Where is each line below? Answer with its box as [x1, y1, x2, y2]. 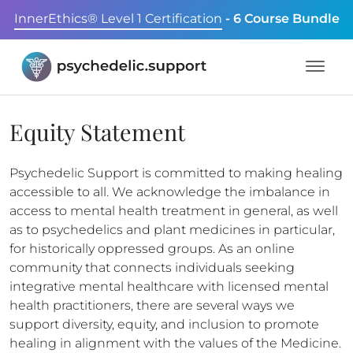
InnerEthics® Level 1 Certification [13, 11, 222, 26]
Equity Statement [9, 117, 185, 147]
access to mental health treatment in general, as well [9, 203, 338, 218]
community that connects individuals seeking [9, 260, 295, 275]
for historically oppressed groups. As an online [9, 241, 295, 256]
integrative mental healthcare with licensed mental [9, 279, 329, 294]
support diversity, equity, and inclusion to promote [9, 317, 319, 332]
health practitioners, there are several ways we [9, 298, 295, 313]
